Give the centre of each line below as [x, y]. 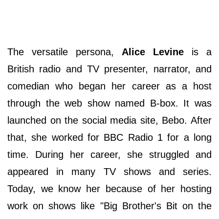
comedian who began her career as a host [109, 86]
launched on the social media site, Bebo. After [109, 120]
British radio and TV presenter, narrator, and [109, 69]
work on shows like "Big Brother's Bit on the [109, 206]
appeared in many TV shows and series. [109, 171]
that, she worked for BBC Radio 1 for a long [109, 137]
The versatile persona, [65, 52]
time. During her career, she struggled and [109, 154]
